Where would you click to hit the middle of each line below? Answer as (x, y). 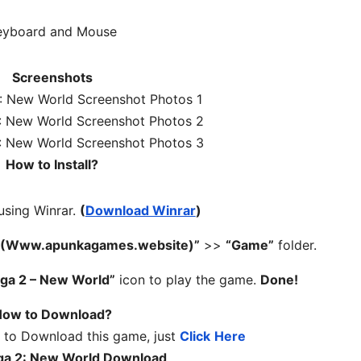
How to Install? (52, 165)
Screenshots (52, 78)
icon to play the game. (188, 280)
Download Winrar (140, 211)
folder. (296, 245)
